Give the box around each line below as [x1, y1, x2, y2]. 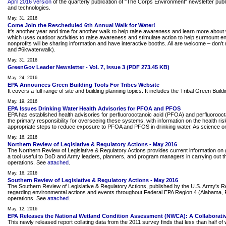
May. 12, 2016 [8, 206, 37, 211]
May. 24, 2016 [8, 75, 37, 80]
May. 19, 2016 [8, 99, 37, 104]
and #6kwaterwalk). [8, 46, 55, 52]
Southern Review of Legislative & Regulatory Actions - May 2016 [8, 177, 178, 183]
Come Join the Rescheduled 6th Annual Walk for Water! [8, 22, 155, 28]
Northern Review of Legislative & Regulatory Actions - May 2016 [8, 141, 177, 147]
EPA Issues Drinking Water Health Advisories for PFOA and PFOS [8, 105, 181, 111]
